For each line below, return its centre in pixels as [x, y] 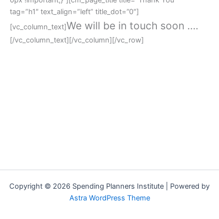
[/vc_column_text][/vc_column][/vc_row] [77, 40]
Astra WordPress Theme [109, 198]
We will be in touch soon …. [132, 25]
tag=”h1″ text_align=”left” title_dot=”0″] [74, 11]
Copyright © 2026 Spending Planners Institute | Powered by [109, 186]
